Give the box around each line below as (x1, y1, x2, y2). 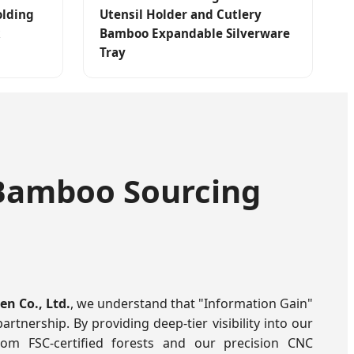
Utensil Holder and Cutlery (99, 6, 262, 23)
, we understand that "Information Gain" (70, 295, 313, 313)
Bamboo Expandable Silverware (99, 25, 290, 42)
